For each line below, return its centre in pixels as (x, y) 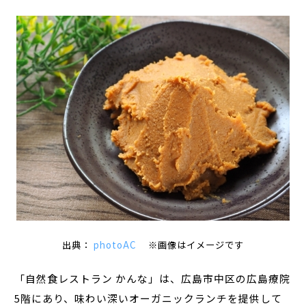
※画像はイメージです (190, 245)
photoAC (113, 245)
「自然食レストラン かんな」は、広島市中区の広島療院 (153, 278)
